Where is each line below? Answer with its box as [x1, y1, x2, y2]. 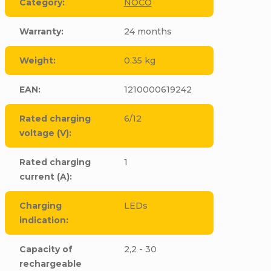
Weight [19, 54, 54, 66]
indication [19, 214, 67, 226]
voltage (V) [19, 127, 70, 139]
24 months [123, 25, 172, 37]
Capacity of [19, 243, 73, 255]
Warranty [19, 25, 62, 37]
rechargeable [19, 258, 82, 269]
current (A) [19, 171, 70, 182]
